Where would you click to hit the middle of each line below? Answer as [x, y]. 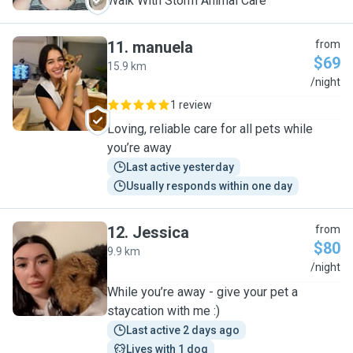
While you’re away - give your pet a [203, 292]
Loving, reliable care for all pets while [210, 129]
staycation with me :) [163, 311]
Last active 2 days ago [183, 330]
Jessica [161, 232]
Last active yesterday [180, 167]
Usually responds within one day [209, 186]
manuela [163, 47]
